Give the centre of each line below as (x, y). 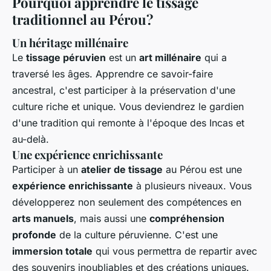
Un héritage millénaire (70, 42)
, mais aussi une (112, 218)
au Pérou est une (202, 169)
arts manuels (43, 218)
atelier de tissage (122, 169)
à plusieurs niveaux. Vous (192, 185)
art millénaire (170, 57)
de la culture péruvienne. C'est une (137, 234)
